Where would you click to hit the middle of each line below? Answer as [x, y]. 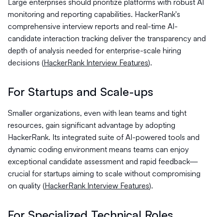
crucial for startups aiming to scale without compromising [104, 173]
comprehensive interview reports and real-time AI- [93, 26]
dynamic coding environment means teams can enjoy [98, 149]
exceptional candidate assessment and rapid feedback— [103, 161]
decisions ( [26, 62]
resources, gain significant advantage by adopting [92, 125]
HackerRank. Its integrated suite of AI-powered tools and [104, 137]
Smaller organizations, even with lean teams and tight [97, 113]
